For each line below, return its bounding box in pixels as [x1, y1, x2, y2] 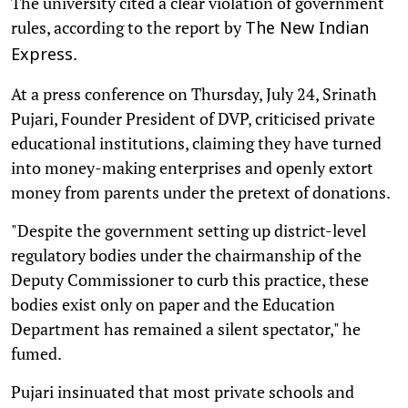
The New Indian [245, 18, 369, 40]
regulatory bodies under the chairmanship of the [11, 243, 362, 266]
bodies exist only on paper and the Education [11, 292, 335, 315]
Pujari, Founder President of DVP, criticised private [11, 107, 375, 129]
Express [11, 45, 73, 66]
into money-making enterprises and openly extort [11, 156, 373, 178]
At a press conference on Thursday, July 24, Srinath [11, 82, 377, 105]
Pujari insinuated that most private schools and [11, 380, 354, 403]
